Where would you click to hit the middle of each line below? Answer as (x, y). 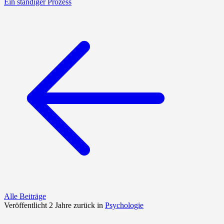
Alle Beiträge (25, 196)
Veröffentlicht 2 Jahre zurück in (54, 205)
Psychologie (124, 205)
